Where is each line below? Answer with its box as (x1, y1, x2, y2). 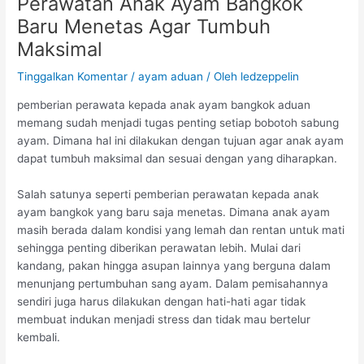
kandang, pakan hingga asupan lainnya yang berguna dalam (17, 258, 331, 272)
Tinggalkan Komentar (17, 70, 128, 84)
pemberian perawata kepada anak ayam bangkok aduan (17, 98, 311, 112)
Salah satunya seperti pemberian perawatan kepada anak (17, 187, 319, 201)
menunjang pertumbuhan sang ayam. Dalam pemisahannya (17, 276, 329, 290)
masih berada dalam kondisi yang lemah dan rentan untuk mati (17, 223, 345, 236)
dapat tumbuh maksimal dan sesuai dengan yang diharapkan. (17, 152, 338, 166)
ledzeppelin (240, 70, 300, 84)
